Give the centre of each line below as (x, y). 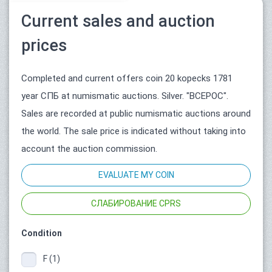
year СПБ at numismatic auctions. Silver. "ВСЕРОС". (125, 96)
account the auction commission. (89, 149)
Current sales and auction (118, 22)
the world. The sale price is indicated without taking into (134, 131)
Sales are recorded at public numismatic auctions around (136, 114)
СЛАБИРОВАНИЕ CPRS (136, 204)
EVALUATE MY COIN (136, 175)
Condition (42, 233)
